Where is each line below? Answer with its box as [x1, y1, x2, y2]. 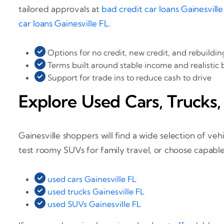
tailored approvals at [18, 3, 102, 14]
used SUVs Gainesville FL [47, 198, 141, 209]
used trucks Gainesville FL [47, 186, 144, 196]
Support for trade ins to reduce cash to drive [45, 72, 211, 83]
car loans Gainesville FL [18, 18, 109, 29]
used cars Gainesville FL [47, 173, 136, 184]
